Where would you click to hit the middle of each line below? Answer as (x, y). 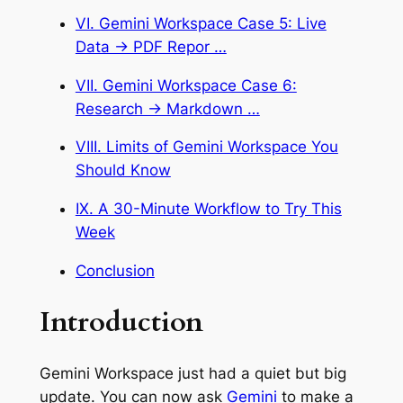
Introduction (121, 322)
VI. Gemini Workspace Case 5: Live (201, 23)
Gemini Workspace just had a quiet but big (193, 374)
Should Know (123, 170)
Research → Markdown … (167, 108)
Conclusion (115, 270)
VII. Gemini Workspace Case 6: (186, 85)
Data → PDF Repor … (151, 46)
